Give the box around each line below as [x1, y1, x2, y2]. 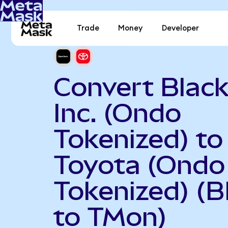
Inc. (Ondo [53, 98, 181, 128]
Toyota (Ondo [53, 150, 225, 180]
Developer [161, 24, 199, 33]
